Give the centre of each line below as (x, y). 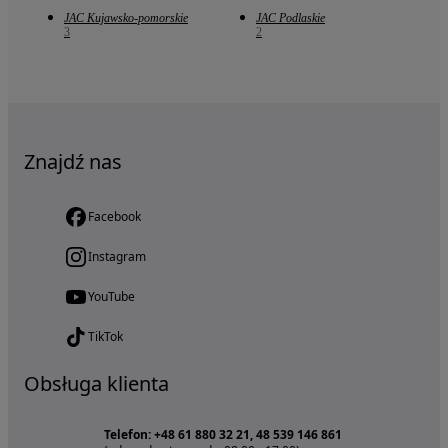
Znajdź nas (73, 161)
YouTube (111, 296)
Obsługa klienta (96, 383)
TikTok (105, 336)
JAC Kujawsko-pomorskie (126, 17)
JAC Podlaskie (290, 17)
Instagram (117, 256)
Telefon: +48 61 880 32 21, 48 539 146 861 (223, 434)
